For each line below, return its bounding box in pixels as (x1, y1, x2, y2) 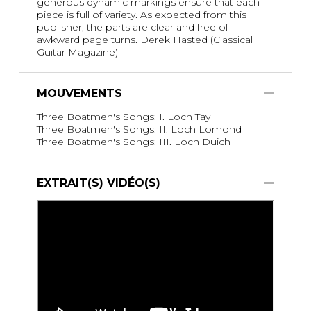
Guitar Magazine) (37, 45, 118, 58)
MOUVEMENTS (37, 86, 122, 100)
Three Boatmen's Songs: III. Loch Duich (37, 135, 230, 148)
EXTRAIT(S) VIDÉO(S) (37, 176, 160, 190)
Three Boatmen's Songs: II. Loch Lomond (37, 122, 242, 135)
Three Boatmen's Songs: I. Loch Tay (37, 110, 210, 123)
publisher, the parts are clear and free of (37, 20, 228, 33)
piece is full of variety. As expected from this (37, 8, 246, 21)
